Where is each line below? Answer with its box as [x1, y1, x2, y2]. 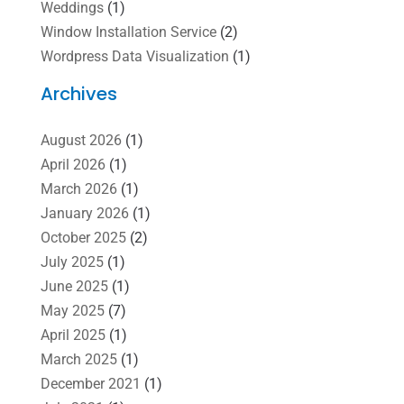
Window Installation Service [40, 23, 216, 41]
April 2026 [40, 155, 106, 173]
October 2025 [40, 228, 126, 246]
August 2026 [40, 131, 122, 149]
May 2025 [40, 301, 105, 319]
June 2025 [40, 277, 108, 295]
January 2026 [40, 204, 129, 222]
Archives [40, 80, 117, 106]
